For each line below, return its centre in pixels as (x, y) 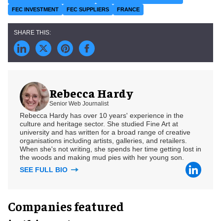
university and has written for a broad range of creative (105, 132)
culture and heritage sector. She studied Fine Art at (99, 124)
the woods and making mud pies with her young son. (102, 157)
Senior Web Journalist (79, 104)
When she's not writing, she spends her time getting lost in (110, 149)
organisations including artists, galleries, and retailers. (103, 140)
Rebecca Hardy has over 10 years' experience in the (102, 115)
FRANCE (128, 9)
